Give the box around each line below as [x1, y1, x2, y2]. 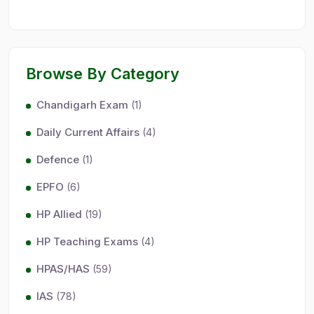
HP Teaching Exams [36, 235, 138, 248]
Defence [36, 153, 79, 166]
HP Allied [36, 207, 82, 221]
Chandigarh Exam [36, 98, 128, 111]
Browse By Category [26, 64, 179, 83]
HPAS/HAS [36, 262, 90, 275]
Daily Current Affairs [36, 125, 139, 139]
